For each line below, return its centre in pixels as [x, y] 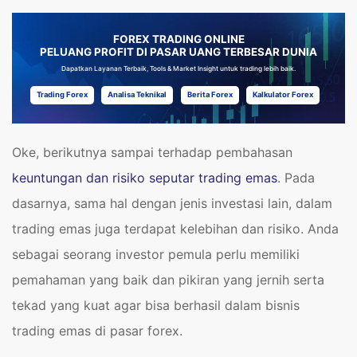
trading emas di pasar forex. [97, 331]
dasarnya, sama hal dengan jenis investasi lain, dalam [172, 204]
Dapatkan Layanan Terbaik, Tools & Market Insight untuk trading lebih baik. [178, 68]
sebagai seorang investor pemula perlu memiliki [156, 255]
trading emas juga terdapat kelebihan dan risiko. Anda [175, 229]
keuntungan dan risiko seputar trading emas [145, 178]
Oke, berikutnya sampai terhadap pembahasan [152, 153]
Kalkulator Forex [283, 95]
